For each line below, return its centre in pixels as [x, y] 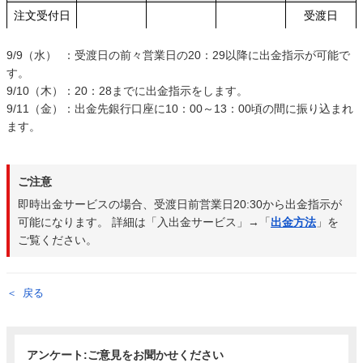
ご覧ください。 [58, 239]
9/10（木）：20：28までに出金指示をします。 [127, 91]
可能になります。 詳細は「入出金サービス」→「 [144, 222]
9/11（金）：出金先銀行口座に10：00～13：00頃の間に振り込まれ [180, 109]
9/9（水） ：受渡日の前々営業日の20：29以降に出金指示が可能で [178, 55]
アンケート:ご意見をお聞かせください [125, 354]
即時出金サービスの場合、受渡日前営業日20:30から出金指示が [180, 204]
